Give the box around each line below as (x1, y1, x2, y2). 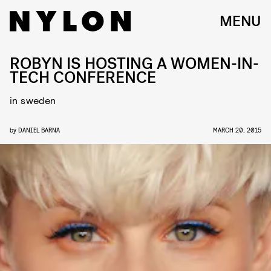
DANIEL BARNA (18, 126, 60, 134)
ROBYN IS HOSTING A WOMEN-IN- (10, 53, 259, 74)
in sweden (10, 94, 56, 106)
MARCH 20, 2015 (213, 126, 261, 134)
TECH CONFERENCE (10, 67, 156, 88)
